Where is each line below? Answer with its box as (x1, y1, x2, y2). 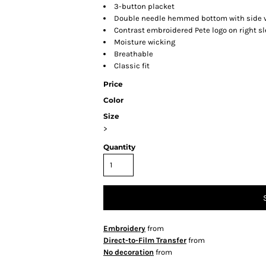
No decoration (103, 248, 154, 256)
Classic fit (114, 61, 150, 70)
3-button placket (114, 2, 175, 11)
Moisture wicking (114, 37, 175, 46)
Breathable (114, 49, 153, 58)
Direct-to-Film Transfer (103, 236, 186, 245)
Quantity (103, 142, 135, 151)
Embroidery (103, 224, 145, 233)
